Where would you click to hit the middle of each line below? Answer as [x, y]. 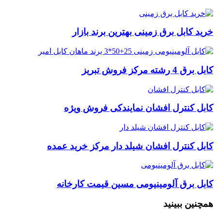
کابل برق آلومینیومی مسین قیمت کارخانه [135, 184]
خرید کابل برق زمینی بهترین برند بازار [143, 32]
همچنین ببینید [188, 203]
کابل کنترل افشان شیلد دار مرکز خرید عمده [130, 146]
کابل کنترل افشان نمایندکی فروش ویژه [139, 108]
